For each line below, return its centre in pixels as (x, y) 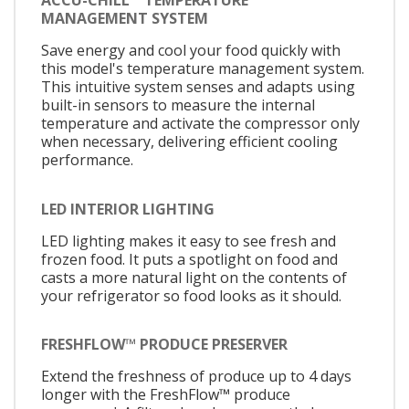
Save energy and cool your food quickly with (191, 51)
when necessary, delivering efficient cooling (189, 142)
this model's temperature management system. (203, 69)
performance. (87, 160)
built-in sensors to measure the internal (178, 105)
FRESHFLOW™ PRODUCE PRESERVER (164, 345)
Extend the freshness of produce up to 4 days (196, 377)
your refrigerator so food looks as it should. (191, 295)
